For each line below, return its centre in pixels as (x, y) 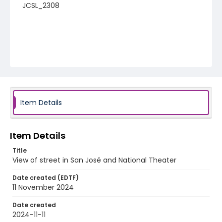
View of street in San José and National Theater (94, 160)
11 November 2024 (43, 187)
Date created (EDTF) (46, 178)
